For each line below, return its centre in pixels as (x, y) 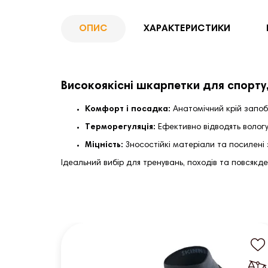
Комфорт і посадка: (128, 109)
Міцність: (104, 145)
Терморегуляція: (120, 127)
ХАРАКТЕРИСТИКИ (187, 29)
